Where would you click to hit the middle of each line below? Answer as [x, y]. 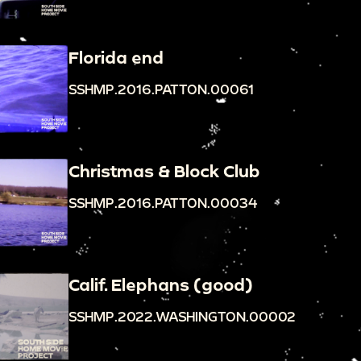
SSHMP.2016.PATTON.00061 [161, 89]
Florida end [116, 57]
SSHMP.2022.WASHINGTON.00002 [182, 317]
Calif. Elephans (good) [160, 285]
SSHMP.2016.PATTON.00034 [163, 203]
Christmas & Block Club [164, 171]
